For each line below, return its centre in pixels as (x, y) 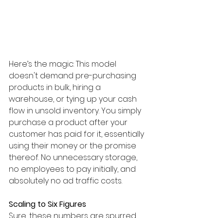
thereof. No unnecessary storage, (74, 157)
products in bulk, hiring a (56, 87)
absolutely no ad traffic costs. (65, 181)
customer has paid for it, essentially (77, 134)
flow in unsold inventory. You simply (76, 110)
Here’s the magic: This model (64, 64)
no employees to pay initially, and (73, 169)
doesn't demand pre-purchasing (73, 75)
